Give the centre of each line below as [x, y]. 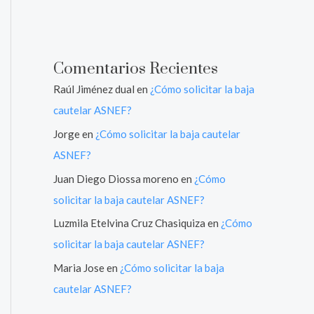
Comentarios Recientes [136, 69]
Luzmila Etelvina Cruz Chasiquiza [129, 223]
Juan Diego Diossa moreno [116, 178]
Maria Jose [79, 268]
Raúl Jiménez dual [94, 89]
